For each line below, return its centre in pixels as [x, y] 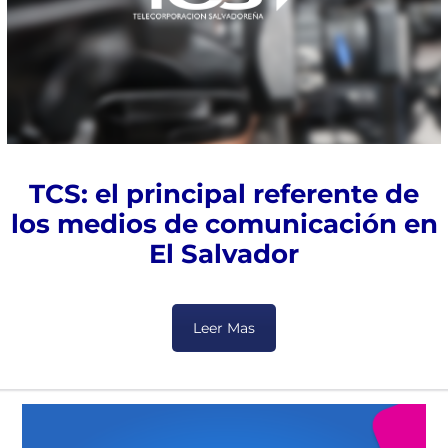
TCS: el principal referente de [224, 194]
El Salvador [224, 254]
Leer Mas [224, 328]
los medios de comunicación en [224, 224]
